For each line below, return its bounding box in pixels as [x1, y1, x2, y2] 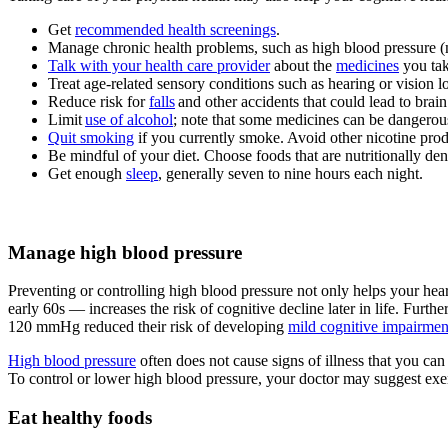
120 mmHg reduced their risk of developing [8, 318, 288, 336]
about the [270, 57, 336, 74]
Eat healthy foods [8, 407, 152, 429]
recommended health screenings [75, 21, 276, 38]
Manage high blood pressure [8, 241, 242, 263]
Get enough [48, 165, 126, 182]
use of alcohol [85, 111, 173, 128]
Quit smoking [48, 129, 134, 146]
